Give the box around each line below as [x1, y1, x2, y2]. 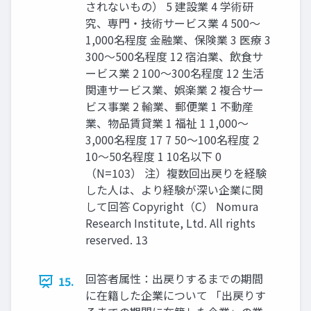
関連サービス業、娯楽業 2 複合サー [85, 81, 264, 99]
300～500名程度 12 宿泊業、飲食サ [85, 48, 263, 65]
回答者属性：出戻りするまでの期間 [85, 270, 263, 287]
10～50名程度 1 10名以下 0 [85, 148, 221, 165]
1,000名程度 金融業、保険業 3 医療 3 [85, 31, 271, 49]
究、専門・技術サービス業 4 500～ [85, 15, 260, 32]
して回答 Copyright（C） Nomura [85, 198, 258, 215]
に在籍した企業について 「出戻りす [85, 287, 266, 304]
